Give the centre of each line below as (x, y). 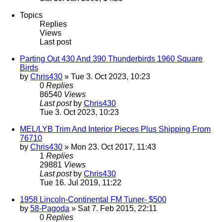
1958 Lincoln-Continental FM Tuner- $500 (93, 200)
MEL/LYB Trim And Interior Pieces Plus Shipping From (115, 129)
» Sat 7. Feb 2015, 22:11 (113, 209)
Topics (31, 15)
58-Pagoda (50, 209)
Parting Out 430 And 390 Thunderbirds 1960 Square (111, 59)
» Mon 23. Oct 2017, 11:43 (109, 147)
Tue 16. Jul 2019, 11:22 (81, 183)
